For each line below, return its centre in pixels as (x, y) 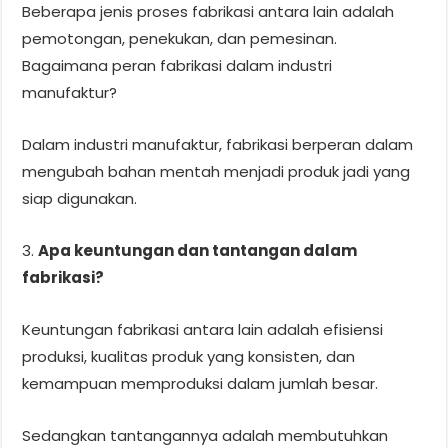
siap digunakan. (80, 198)
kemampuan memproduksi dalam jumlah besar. (200, 383)
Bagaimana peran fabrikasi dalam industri (177, 65)
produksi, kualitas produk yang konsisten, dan (189, 356)
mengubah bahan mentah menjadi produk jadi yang (216, 171)
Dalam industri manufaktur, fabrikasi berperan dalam (218, 144)
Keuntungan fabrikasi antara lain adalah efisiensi (203, 329)
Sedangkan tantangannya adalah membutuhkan (205, 435)
